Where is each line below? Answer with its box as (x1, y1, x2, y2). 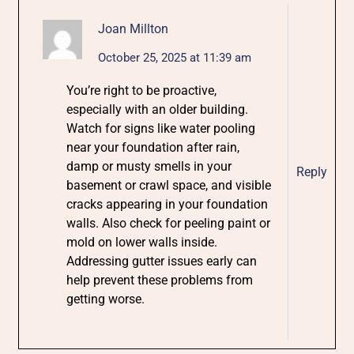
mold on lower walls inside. (66, 234, 218, 250)
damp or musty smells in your (66, 158, 232, 174)
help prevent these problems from (66, 272, 254, 288)
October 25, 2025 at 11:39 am (98, 50, 252, 65)
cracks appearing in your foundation (66, 196, 269, 212)
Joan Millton (98, 21, 169, 36)
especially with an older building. (66, 101, 249, 117)
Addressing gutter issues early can (66, 253, 258, 269)
